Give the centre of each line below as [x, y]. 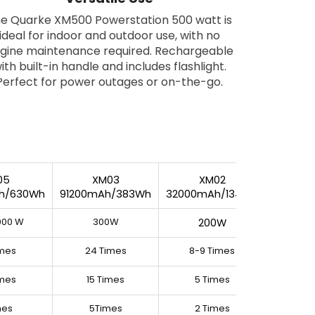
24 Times [105, 250]
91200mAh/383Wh [105, 194]
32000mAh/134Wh [212, 194]
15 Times [105, 279]
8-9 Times [212, 250]
